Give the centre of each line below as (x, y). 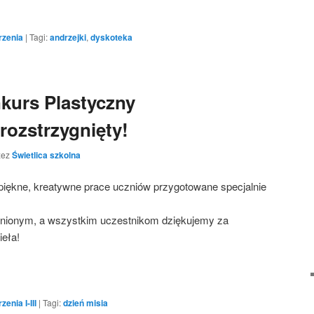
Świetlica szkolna (46, 155)
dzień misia (86, 302)
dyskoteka (111, 37)
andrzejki (68, 37)
